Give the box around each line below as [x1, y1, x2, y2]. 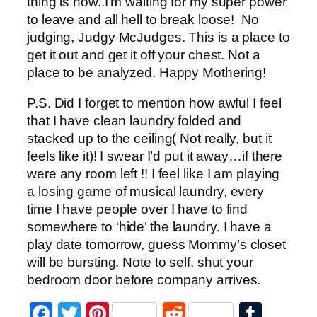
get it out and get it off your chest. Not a [27, 47, 260, 62]
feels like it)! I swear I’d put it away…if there [27, 149, 283, 164]
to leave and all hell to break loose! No [27, 11, 259, 27]
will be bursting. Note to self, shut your [27, 255, 253, 270]
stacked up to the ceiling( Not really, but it [27, 131, 272, 146]
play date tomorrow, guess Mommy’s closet [27, 237, 286, 253]
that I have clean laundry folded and [27, 113, 242, 129]
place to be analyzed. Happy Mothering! [27, 64, 267, 80]
